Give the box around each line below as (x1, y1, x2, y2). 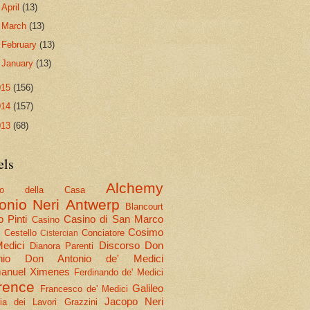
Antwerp (65, 197, 120, 213)
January (1, 58, 37, 69)
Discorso (98, 239, 140, 252)
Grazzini (64, 297, 98, 308)
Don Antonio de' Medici (25, 253, 163, 265)
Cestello (3, 228, 37, 239)
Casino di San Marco (64, 213, 164, 226)
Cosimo (128, 226, 163, 239)
